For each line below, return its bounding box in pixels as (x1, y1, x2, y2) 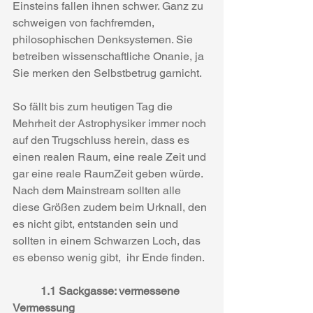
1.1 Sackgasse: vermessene (41, 284, 182, 298)
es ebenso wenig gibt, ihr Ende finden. (13, 251, 205, 264)
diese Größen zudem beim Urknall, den (13, 201, 210, 214)
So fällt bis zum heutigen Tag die (13, 100, 175, 113)
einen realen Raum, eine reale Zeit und (13, 150, 209, 163)
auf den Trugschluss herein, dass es (13, 133, 192, 147)
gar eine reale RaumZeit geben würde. (13, 167, 205, 180)
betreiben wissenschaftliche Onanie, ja (13, 50, 207, 63)
